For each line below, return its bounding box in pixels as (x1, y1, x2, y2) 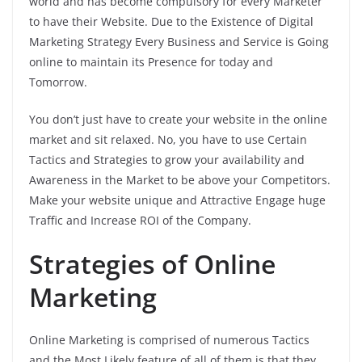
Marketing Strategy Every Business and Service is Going (29, 33, 329, 49)
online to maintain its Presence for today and (29, 53, 273, 69)
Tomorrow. (29, 74, 87, 90)
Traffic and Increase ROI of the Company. (29, 212, 255, 228)
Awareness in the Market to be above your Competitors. (29, 171, 330, 187)
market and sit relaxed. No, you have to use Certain (29, 131, 307, 147)
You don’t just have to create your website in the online (29, 111, 327, 127)
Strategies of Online (29, 246, 276, 281)
